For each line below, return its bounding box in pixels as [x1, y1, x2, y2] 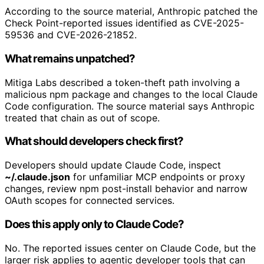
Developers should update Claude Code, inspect [5, 159, 221, 171]
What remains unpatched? [5, 51, 136, 65]
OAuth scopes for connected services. [5, 194, 174, 207]
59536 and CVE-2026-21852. [5, 29, 137, 41]
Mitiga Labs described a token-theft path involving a [5, 76, 240, 88]
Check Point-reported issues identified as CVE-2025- [5, 17, 244, 29]
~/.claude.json [5, 171, 70, 183]
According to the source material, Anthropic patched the [5, 5, 258, 18]
